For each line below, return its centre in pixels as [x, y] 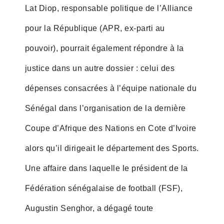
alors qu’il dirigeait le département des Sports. [112, 148]
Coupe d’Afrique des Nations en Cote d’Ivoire [110, 128]
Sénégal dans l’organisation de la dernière [105, 108]
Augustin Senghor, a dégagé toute [89, 208]
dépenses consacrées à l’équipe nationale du [111, 88]
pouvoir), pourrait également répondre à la [104, 48]
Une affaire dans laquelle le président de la [106, 168]
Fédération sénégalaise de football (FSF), [104, 188]
